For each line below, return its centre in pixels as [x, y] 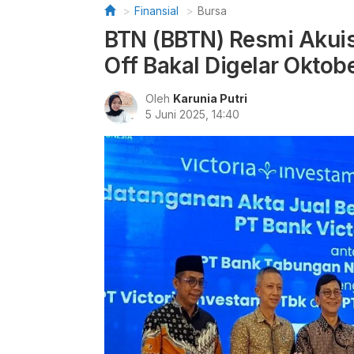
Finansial [156, 11]
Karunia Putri [210, 98]
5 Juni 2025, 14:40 [192, 114]
